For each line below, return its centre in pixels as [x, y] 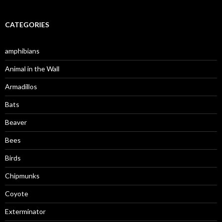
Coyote [17, 194]
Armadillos [21, 86]
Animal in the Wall [32, 69]
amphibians [22, 51]
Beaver [16, 122]
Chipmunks [22, 176]
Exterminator [25, 211]
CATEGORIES [27, 25]
